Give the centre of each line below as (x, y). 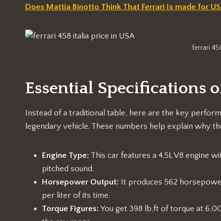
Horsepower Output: (80, 182)
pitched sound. (68, 169)
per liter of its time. (76, 196)
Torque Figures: (71, 209)
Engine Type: (66, 156)
